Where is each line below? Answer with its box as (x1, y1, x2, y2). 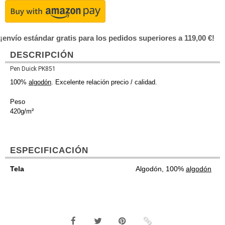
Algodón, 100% (136, 165, 186, 173)
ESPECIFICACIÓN (10, 146, 88, 156)
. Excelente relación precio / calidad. (51, 78, 157, 86)
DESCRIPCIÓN (10, 50, 74, 60)
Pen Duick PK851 (10, 65, 56, 72)
